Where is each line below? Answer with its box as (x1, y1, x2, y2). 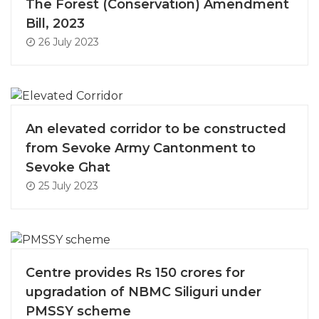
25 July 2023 (36, 179, 98, 193)
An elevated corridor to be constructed (26, 121, 286, 137)
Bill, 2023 (26, 16, 85, 32)
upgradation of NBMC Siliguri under (26, 283, 261, 300)
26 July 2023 (36, 36, 99, 49)
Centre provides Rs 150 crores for (26, 264, 245, 281)
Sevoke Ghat (26, 159, 110, 176)
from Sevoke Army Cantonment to (26, 140, 256, 157)
